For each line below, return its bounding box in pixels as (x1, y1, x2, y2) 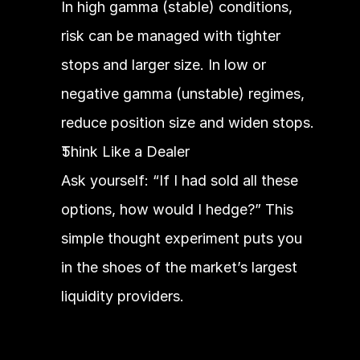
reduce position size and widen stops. (60, 114, 314, 131)
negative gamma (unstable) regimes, (60, 85, 305, 102)
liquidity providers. (60, 288, 184, 305)
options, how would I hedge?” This (60, 201, 293, 218)
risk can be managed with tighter (60, 27, 280, 44)
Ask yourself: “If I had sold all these (60, 172, 298, 189)
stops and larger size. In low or (60, 56, 266, 73)
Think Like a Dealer (60, 143, 190, 160)
